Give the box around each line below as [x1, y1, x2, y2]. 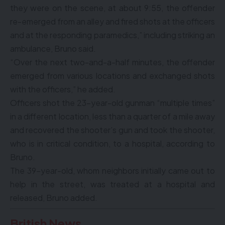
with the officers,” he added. [10, 84, 116, 94]
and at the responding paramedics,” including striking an [10, 30, 215, 40]
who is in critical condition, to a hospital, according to [10, 138, 215, 149]
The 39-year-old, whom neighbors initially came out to [10, 165, 215, 176]
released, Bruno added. [10, 192, 97, 203]
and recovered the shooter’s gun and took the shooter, [10, 125, 215, 135]
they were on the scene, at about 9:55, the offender [10, 3, 215, 13]
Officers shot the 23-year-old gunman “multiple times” [10, 97, 215, 108]
